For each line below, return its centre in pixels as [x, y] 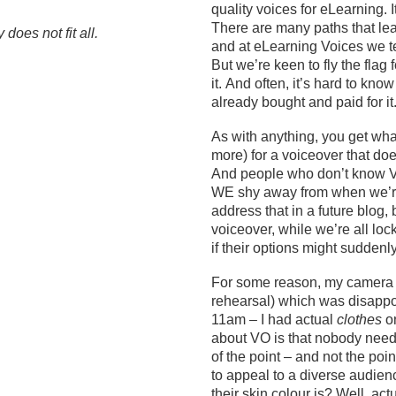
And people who [264, 174]
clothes [359, 320]
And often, [257, 84]
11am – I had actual [274, 320]
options [276, 248]
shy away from [283, 192]
